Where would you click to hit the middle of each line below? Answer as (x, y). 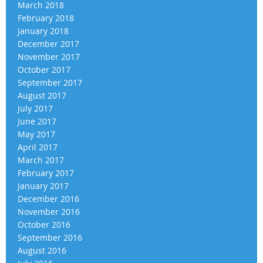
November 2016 (49, 211)
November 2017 (49, 56)
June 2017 (37, 121)
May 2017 (36, 134)
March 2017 (41, 160)
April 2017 (38, 147)
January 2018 (43, 31)
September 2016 (50, 237)
